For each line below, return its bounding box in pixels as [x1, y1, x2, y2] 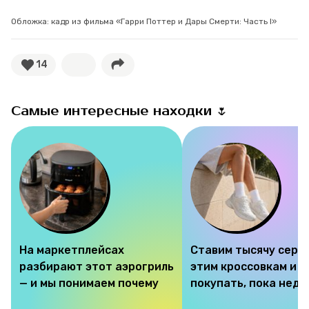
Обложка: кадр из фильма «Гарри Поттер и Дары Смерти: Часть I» [11, 16, 277, 26]
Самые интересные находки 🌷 [11, 103, 228, 119]
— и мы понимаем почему [19, 276, 159, 290]
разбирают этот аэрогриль [19, 259, 174, 273]
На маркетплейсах [19, 243, 124, 257]
